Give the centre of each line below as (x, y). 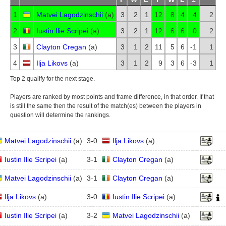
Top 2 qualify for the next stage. (52, 79)
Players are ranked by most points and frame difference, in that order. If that (112, 97)
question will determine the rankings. (60, 115)
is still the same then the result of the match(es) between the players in (106, 106)
